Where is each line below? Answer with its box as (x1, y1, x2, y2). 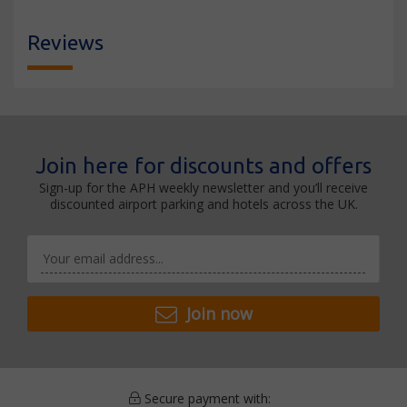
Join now (185, 303, 253, 324)
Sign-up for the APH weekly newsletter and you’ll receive (39, 179, 368, 196)
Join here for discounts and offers (35, 154, 372, 178)
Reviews (27, 31, 104, 54)
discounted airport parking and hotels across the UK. (49, 195, 358, 213)
